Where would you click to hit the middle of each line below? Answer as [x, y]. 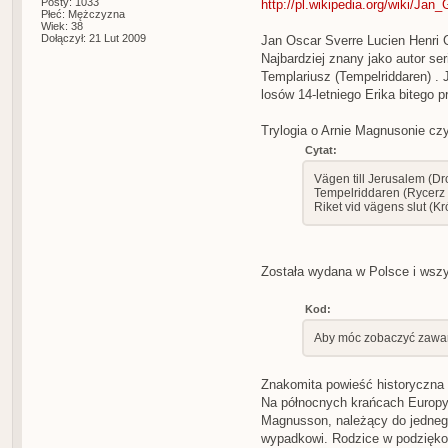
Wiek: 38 [62, 26]
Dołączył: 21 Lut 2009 [93, 38]
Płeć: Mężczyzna [83, 14]
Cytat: [321, 150]
